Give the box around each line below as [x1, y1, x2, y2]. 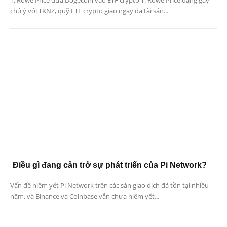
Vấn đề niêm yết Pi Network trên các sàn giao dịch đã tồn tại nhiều [10, 180, 209, 190]
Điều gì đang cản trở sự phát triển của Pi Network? [13, 160, 207, 169]
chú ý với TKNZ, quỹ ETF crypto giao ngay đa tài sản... [10, 6, 168, 16]
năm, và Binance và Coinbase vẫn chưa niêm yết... [10, 191, 159, 201]
